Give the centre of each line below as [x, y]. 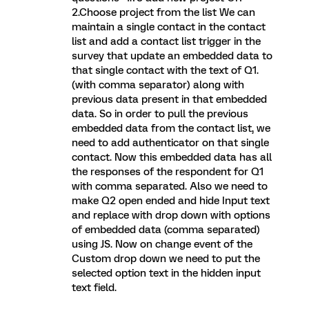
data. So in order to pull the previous [160, 114]
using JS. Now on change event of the [162, 244]
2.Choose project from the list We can [163, 12]
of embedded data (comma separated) [166, 230]
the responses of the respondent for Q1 [168, 172]
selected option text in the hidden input [166, 273]
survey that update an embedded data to [172, 56]
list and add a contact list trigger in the [166, 41]
